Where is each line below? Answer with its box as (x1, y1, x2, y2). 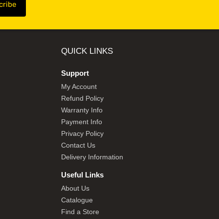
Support (61, 69, 89, 78)
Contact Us (61, 141, 95, 150)
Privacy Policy (61, 130, 104, 138)
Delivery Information (61, 153, 123, 161)
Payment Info (61, 118, 102, 126)
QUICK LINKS (61, 46, 113, 56)
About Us (61, 184, 89, 193)
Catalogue (61, 196, 93, 204)
